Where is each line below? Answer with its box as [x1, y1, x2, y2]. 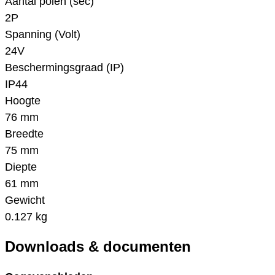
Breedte [5, 128, 44, 141]
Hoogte [5, 95, 41, 107]
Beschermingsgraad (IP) [5, 61, 124, 74]
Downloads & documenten [5, 238, 191, 255]
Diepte [5, 161, 37, 174]
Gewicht [5, 194, 45, 207]
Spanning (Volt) [5, 28, 80, 41]
